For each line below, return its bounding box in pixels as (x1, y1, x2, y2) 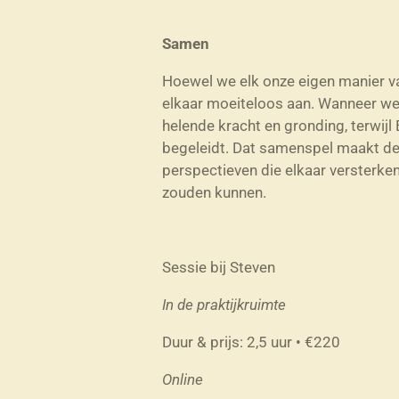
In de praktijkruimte (162, 296, 286, 314)
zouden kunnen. (162, 183, 266, 202)
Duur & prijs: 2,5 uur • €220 (162, 333, 340, 352)
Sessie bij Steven (162, 258, 275, 277)
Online (162, 370, 203, 389)
